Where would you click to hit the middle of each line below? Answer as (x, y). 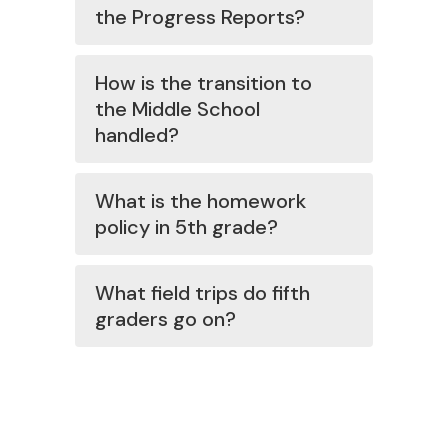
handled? (137, 135)
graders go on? (165, 319)
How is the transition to (203, 83)
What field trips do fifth (202, 293)
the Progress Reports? (200, 17)
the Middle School (177, 109)
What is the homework (200, 201)
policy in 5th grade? (186, 227)
